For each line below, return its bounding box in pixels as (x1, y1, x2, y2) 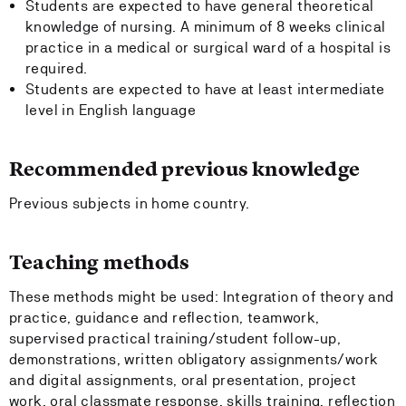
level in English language (25, 101, 196, 119)
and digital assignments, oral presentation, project (9, 372, 357, 389)
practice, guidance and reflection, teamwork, (9, 309, 320, 326)
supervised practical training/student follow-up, (9, 330, 342, 347)
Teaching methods (9, 249, 190, 275)
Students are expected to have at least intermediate (25, 81, 385, 98)
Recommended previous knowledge (9, 156, 360, 182)
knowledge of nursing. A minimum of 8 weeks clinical (25, 18, 386, 35)
